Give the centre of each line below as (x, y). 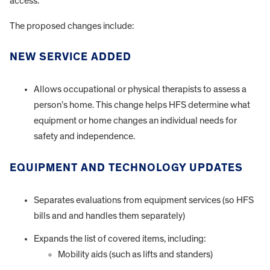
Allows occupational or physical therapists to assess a (140, 89)
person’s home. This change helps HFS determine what (142, 105)
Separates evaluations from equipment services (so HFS (144, 200)
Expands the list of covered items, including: (120, 238)
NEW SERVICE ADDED (71, 57)
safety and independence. (84, 137)
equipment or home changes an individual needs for (135, 121)
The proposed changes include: (72, 26)
